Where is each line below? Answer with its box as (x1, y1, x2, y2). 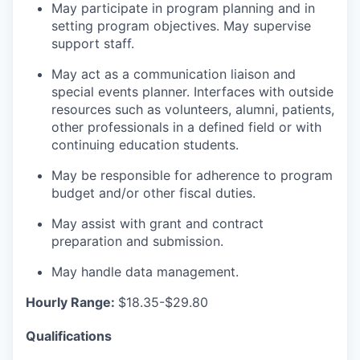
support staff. (51, 35, 134, 51)
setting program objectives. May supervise (51, 17, 311, 34)
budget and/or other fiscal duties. (51, 184, 256, 201)
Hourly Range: (26, 293, 118, 310)
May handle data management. (51, 263, 239, 280)
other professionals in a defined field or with (51, 118, 321, 135)
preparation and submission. (51, 232, 223, 249)
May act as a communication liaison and (51, 65, 296, 82)
